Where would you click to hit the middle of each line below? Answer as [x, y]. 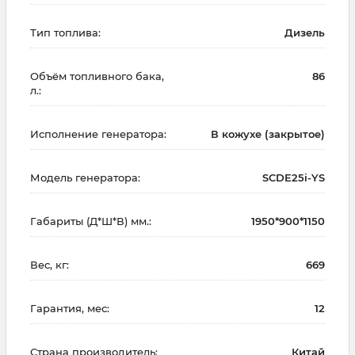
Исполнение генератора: [98, 134]
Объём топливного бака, [97, 76]
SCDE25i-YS [294, 178]
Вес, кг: [50, 265]
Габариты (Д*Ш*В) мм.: [91, 221]
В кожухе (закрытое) [268, 134]
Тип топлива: [65, 33]
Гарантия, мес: [70, 309]
